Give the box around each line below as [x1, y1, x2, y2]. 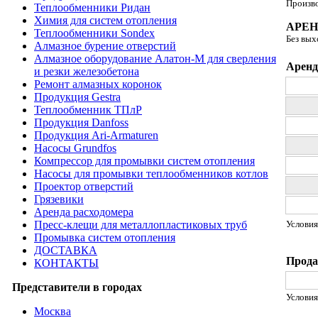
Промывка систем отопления [34, 231, 175, 243]
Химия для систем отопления [34, 14, 177, 26]
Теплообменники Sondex [34, 27, 155, 39]
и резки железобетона [34, 65, 139, 77]
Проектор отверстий [34, 180, 133, 192]
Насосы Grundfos [34, 142, 116, 154]
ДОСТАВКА [34, 244, 97, 256]
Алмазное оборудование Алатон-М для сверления [34, 53, 276, 65]
